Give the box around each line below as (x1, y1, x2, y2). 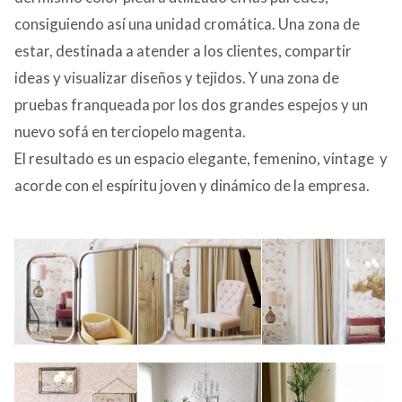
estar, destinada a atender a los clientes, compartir (14, 41, 352, 61)
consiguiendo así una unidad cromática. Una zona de (14, 14, 360, 34)
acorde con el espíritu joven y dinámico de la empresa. (14, 176, 370, 196)
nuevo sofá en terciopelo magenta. (14, 122, 246, 142)
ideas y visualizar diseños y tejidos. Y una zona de (14, 68, 339, 88)
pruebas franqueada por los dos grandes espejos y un (14, 95, 368, 115)
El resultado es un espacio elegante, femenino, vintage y (14, 149, 388, 169)
